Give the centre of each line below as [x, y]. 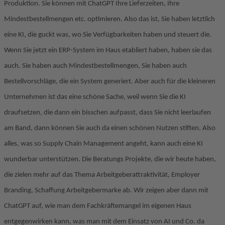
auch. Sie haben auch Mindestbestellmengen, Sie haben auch [95, 66]
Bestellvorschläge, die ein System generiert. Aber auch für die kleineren [110, 82]
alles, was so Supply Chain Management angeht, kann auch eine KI [103, 144]
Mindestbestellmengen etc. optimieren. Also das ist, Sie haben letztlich [109, 19]
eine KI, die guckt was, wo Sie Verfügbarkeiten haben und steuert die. [108, 35]
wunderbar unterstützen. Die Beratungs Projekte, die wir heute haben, [110, 159]
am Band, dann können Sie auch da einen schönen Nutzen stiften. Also [110, 128]
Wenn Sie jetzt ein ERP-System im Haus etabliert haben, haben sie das [108, 50]
